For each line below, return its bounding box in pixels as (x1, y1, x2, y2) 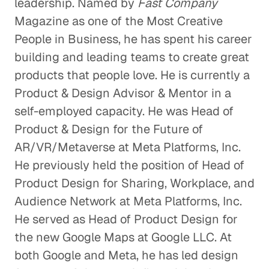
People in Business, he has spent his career (14, 31, 252, 47)
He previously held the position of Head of (14, 157, 244, 173)
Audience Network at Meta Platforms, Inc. (14, 193, 242, 209)
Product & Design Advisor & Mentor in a (14, 85, 231, 101)
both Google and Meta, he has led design (14, 247, 238, 263)
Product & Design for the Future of (14, 121, 203, 137)
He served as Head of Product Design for (14, 211, 238, 227)
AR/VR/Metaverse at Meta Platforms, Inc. (14, 139, 241, 155)
